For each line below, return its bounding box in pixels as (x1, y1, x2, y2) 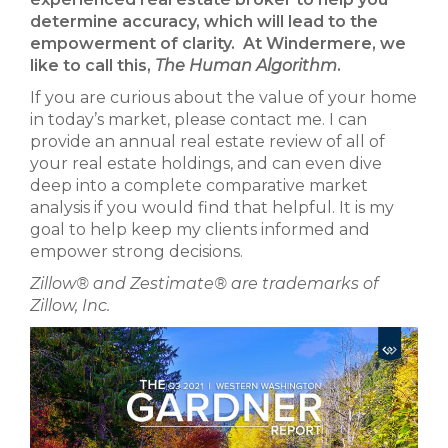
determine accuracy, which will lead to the (30, 12, 378, 31)
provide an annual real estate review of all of (30, 132, 385, 151)
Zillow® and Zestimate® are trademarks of (30, 274, 378, 293)
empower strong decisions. (30, 242, 243, 261)
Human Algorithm (189, 56, 337, 75)
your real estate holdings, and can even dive (30, 154, 382, 173)
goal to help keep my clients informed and (30, 220, 370, 239)
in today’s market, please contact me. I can (30, 110, 367, 129)
